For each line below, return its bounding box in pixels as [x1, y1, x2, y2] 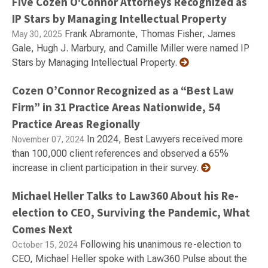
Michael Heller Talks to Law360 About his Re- [12, 188, 239, 203]
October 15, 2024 [12, 240, 78, 249]
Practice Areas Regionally [12, 117, 140, 131]
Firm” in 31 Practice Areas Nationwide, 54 [12, 100, 220, 114]
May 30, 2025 [12, 29, 62, 39]
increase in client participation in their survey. [12, 162, 201, 173]
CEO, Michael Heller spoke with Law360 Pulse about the [12, 253, 247, 264]
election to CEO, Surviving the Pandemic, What [12, 205, 250, 220]
